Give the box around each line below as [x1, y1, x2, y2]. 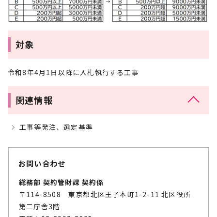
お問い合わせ [18, 157, 66, 169]
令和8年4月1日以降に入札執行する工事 [8, 67, 139, 77]
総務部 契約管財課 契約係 [19, 177, 104, 187]
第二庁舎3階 [19, 201, 61, 211]
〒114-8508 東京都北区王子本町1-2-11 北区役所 [19, 189, 191, 199]
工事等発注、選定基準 [19, 122, 93, 132]
